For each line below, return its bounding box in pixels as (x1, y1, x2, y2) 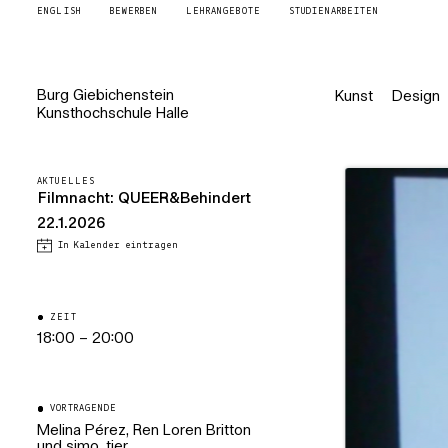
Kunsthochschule (37, 106, 153, 122)
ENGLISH (37, 7, 82, 17)
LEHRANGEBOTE (186, 7, 261, 17)
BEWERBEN (109, 7, 159, 17)
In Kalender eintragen (57, 241, 179, 251)
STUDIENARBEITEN (288, 7, 380, 17)
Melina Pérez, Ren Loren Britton (37, 423, 252, 439)
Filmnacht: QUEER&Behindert (37, 191, 251, 207)
